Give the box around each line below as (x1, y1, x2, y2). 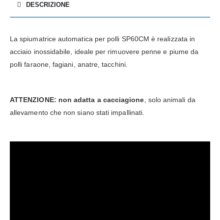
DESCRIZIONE (26, 1, 70, 9)
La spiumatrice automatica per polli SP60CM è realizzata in (10, 35, 195, 43)
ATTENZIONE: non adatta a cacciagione (10, 96, 144, 104)
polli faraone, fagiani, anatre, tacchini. (10, 60, 128, 69)
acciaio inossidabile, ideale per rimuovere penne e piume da (10, 48, 199, 56)
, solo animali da (144, 96, 195, 104)
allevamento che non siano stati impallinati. (10, 109, 145, 117)
